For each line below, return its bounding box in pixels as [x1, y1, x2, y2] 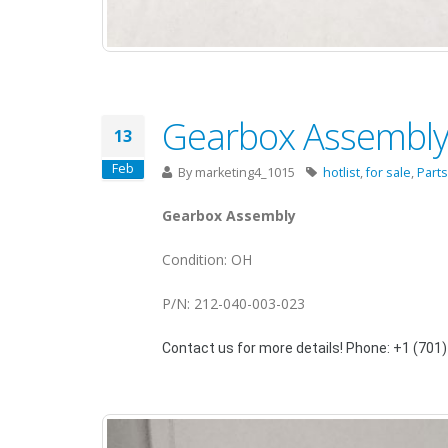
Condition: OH [162, 250, 252, 269]
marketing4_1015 [195, 164, 295, 181]
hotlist [323, 164, 360, 181]
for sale [366, 164, 411, 181]
